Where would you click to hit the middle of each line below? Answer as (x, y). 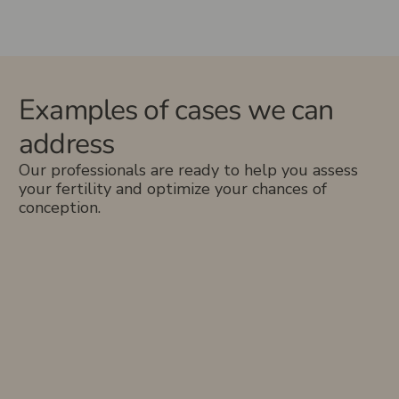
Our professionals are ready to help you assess (189, 170)
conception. (60, 207)
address (67, 143)
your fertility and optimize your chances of (173, 188)
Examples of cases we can (176, 110)
